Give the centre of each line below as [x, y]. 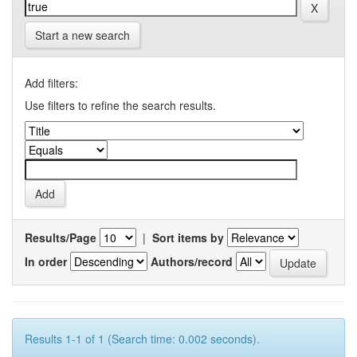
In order [46, 261]
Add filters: [51, 83]
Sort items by [188, 237]
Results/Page [61, 237]
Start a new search [82, 35]
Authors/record [192, 261]
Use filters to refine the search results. [120, 105]
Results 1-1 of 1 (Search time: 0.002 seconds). [142, 339]
